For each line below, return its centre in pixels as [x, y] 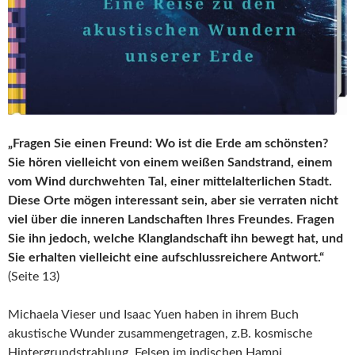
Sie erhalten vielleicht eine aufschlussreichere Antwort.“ [166, 258]
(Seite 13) [34, 277]
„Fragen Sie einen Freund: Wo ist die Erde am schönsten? [168, 144]
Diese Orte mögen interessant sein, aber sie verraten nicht [173, 201]
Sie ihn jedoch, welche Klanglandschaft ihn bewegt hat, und [176, 239]
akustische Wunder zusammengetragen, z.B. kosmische [160, 334]
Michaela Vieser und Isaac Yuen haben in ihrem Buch [153, 315]
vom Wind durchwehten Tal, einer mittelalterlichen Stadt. [170, 182]
